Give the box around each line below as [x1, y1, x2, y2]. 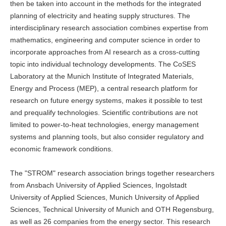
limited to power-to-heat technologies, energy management [10, 121, 199, 129]
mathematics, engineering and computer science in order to [10, 36, 200, 44]
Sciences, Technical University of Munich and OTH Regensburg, [10, 205, 214, 214]
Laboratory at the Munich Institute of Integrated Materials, [10, 72, 194, 81]
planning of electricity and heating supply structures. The [10, 12, 190, 20]
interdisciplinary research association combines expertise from [10, 24, 208, 32]
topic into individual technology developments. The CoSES [10, 60, 196, 69]
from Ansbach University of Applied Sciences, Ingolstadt [10, 181, 187, 190]
